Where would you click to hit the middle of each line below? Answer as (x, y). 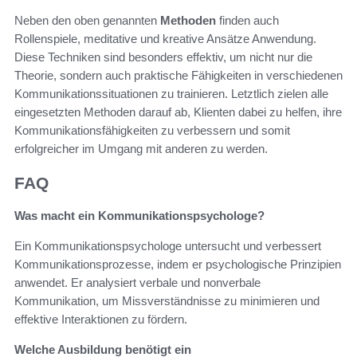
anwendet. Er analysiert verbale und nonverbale (137, 282)
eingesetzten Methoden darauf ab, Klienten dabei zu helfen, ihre (178, 112)
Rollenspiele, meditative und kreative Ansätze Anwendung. (165, 39)
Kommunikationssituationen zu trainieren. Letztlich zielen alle (171, 94)
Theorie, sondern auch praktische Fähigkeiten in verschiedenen (178, 76)
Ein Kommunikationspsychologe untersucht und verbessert (168, 245)
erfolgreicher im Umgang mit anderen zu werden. (141, 149)
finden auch (247, 21)
